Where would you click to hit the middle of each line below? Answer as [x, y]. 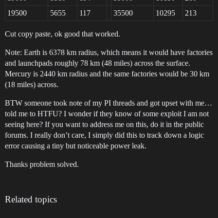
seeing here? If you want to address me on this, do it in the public [104, 125]
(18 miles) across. [32, 85]
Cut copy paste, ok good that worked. [63, 34]
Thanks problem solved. [42, 164]
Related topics [31, 200]
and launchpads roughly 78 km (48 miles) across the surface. [98, 63]
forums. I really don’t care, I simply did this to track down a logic [104, 135]
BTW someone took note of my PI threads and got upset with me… [109, 103]
